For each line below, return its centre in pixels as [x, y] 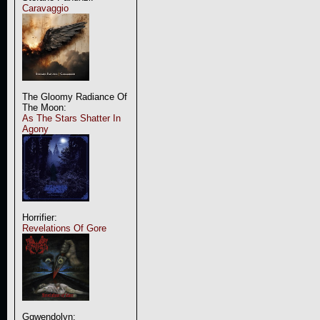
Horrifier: [39, 217]
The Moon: [44, 107]
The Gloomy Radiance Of [74, 97]
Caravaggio [45, 8]
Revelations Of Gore [64, 228]
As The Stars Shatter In [71, 118]
